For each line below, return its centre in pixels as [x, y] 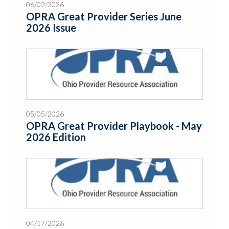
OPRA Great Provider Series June [104, 17]
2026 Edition [56, 137]
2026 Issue [51, 28]
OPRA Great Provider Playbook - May [114, 126]
